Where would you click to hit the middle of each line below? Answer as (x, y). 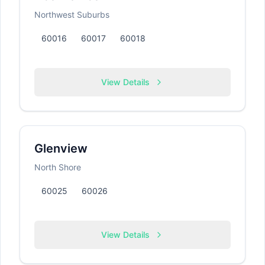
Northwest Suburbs (72, 14)
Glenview (61, 148)
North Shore (58, 167)
